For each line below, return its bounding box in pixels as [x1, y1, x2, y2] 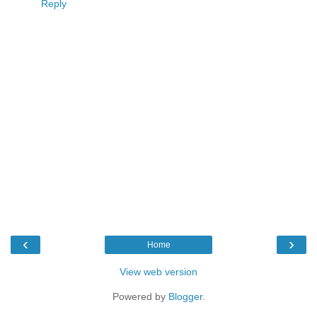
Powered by [112, 290, 168, 302]
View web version [120, 265, 197, 277]
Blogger [168, 290, 202, 302]
